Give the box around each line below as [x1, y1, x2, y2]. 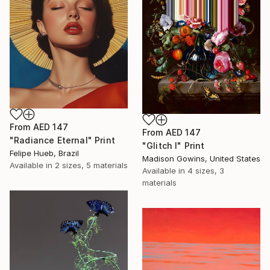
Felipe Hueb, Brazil [10, 148, 79, 159]
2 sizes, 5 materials [55, 160, 128, 171]
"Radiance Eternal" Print [10, 135, 115, 146]
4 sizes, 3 [187, 165, 224, 175]
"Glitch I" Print [142, 140, 205, 151]
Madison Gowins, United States [142, 153, 260, 163]
